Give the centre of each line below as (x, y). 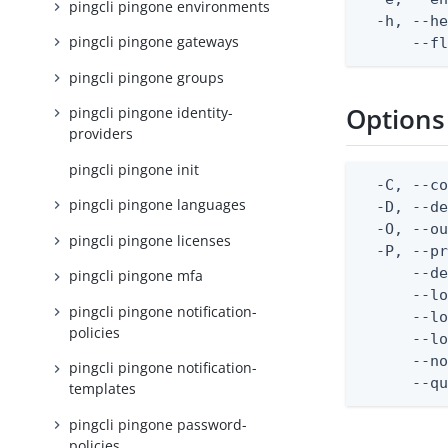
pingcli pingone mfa (136, 276)
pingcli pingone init (134, 169)
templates (103, 389)
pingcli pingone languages (158, 205)
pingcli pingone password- (158, 424)
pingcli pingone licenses (150, 240)
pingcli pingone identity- (151, 113)
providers (101, 134)
